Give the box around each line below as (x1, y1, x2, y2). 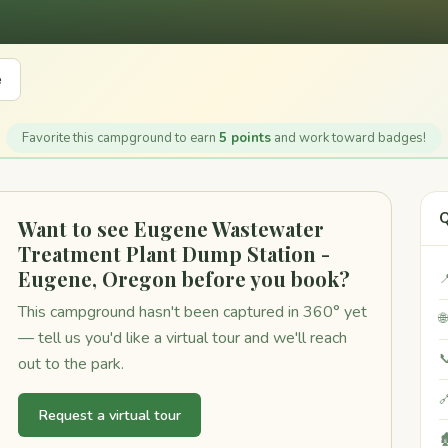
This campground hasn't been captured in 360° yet (17, 301, 367, 323)
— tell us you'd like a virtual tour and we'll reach (17, 327, 347, 349)
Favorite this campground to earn (22, 129, 219, 147)
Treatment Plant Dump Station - (17, 240, 330, 267)
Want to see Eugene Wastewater (17, 215, 324, 242)
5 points (219, 129, 271, 147)
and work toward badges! (271, 129, 426, 147)
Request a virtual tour (37, 404, 181, 425)
